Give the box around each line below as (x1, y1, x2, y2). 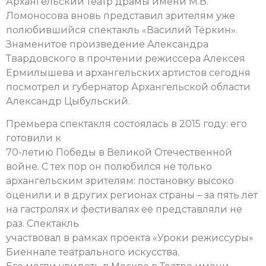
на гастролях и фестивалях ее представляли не (6, 204, 242, 216)
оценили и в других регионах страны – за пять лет (6, 189, 258, 201)
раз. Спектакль (6, 218, 79, 230)
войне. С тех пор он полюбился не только (6, 161, 212, 173)
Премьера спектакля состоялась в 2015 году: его (6, 118, 247, 130)
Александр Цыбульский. (6, 96, 130, 107)
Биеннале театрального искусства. (6, 246, 179, 258)
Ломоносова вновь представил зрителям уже (6, 10, 235, 22)
